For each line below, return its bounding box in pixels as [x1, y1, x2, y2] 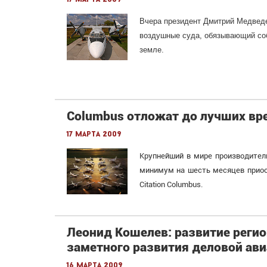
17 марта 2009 [67, 131, 122, 139]
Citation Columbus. [139, 180, 203, 190]
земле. [139, 45, 164, 55]
